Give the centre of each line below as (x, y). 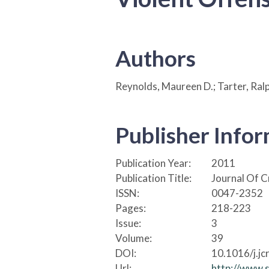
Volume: (134, 238)
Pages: (131, 208)
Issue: (128, 223)
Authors (156, 58)
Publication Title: (153, 178)
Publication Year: (153, 163)
